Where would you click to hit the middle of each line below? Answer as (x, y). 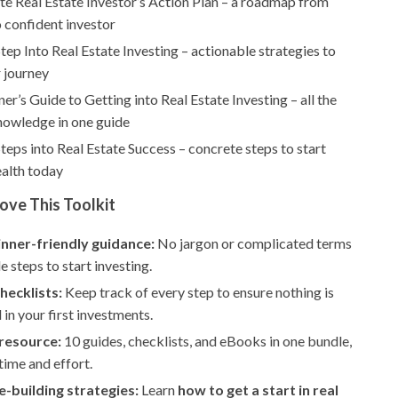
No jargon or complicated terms (254, 243)
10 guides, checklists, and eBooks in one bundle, (207, 341)
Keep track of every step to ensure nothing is (199, 292)
